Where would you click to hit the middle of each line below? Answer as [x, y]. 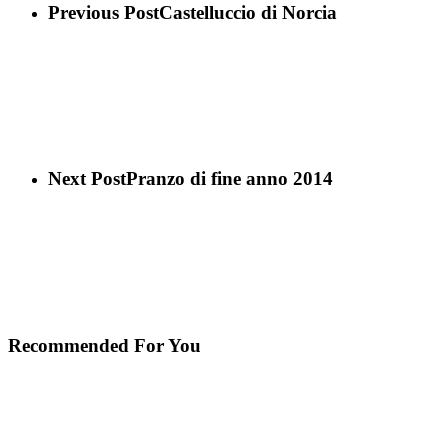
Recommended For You [104, 345]
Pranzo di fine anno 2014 [229, 179]
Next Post [87, 179]
